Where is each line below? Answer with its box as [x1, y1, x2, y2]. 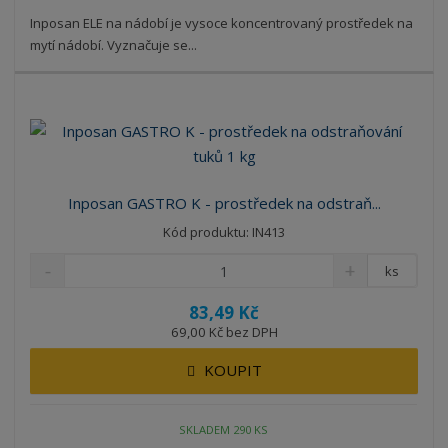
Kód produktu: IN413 [163, 223, 285, 242]
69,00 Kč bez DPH [170, 323, 278, 342]
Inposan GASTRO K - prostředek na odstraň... [67, 193, 381, 214]
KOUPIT [203, 360, 262, 381]
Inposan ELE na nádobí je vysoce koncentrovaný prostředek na [30, 13, 414, 32]
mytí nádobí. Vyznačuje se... [30, 35, 198, 54]
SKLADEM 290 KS [179, 421, 269, 437]
